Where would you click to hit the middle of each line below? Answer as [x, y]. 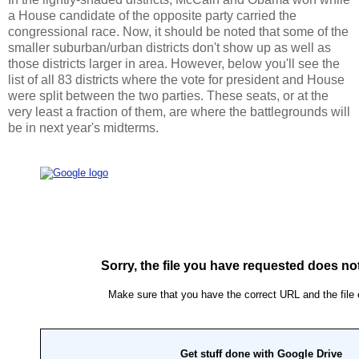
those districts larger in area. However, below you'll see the [174, 63]
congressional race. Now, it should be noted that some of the [178, 31]
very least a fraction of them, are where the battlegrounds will [179, 111]
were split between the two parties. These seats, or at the [168, 95]
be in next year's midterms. [83, 127]
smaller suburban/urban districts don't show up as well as [169, 47]
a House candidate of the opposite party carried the [152, 15]
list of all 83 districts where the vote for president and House [176, 79]
